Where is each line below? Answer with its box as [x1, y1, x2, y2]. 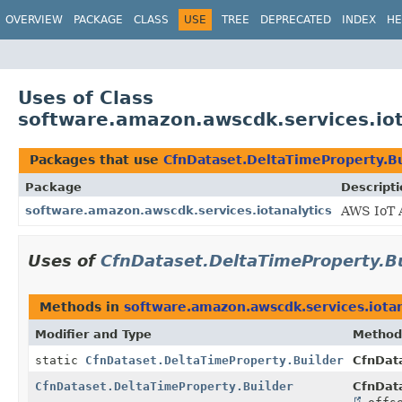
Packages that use [30, 152, 163, 167]
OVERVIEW [5, 13, 63, 26]
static [35, 353, 85, 367]
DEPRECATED [260, 13, 331, 26]
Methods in [39, 299, 124, 314]
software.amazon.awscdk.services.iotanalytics [25, 203, 332, 217]
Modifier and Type [35, 327, 152, 341]
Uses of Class [18, 86, 153, 109]
